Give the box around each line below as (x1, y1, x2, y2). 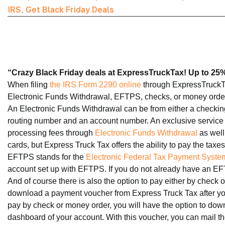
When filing (8, 80, 50, 89)
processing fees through (8, 129, 95, 137)
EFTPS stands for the (8, 153, 86, 161)
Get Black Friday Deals (26, 5, 114, 15)
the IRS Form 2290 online (50, 80, 141, 89)
